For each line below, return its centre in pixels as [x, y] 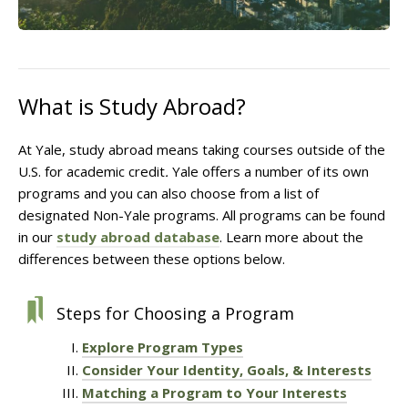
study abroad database [138, 237]
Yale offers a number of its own [270, 172]
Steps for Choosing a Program [175, 314]
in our [37, 237]
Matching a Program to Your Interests [214, 393]
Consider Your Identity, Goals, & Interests [227, 370]
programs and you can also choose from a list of [168, 194]
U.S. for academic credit [92, 172]
